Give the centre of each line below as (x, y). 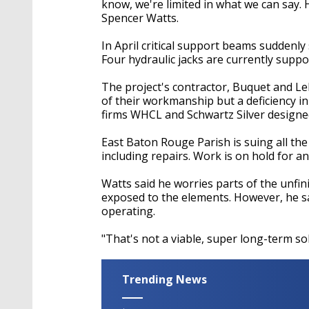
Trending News (165, 279)
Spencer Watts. (140, 18)
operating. (128, 211)
